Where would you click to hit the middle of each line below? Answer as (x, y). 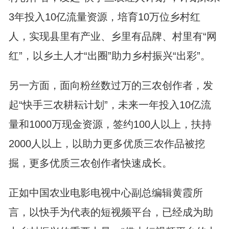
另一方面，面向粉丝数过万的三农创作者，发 (111, 85)
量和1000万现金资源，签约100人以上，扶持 (110, 124)
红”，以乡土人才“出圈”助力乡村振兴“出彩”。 (109, 56)
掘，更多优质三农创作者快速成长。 (90, 163)
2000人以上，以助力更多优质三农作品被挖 (107, 144)
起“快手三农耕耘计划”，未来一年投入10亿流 (110, 105)
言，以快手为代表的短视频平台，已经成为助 (111, 212)
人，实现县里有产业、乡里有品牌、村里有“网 (112, 36)
